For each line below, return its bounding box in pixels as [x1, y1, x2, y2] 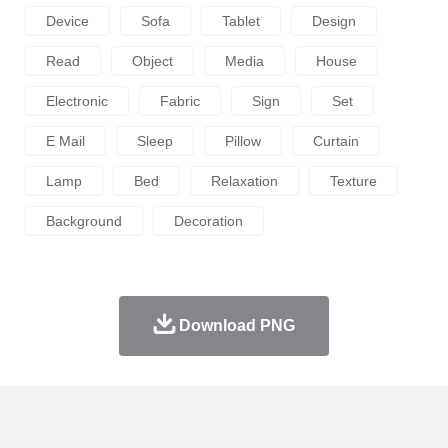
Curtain [313, 133, 359, 150]
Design [312, 13, 356, 30]
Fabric [160, 93, 200, 110]
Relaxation [211, 173, 278, 190]
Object [132, 53, 173, 70]
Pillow [225, 133, 261, 150]
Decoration [174, 213, 243, 230]
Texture [330, 173, 377, 190]
